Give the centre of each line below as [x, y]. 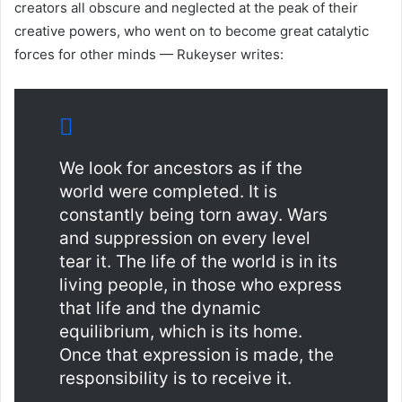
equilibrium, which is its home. [181, 332]
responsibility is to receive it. [175, 378]
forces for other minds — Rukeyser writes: [149, 54]
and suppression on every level [185, 238]
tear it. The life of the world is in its [198, 262]
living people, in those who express [201, 285]
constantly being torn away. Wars [193, 215]
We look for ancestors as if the [181, 168]
